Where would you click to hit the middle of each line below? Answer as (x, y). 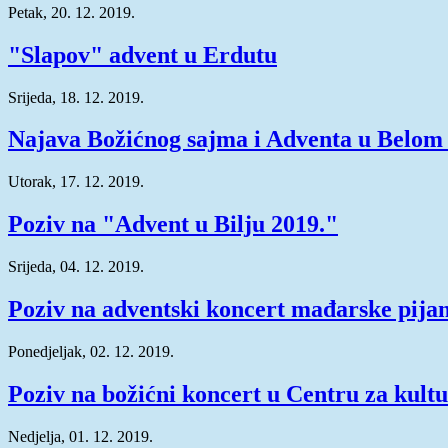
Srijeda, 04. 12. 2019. (76, 267)
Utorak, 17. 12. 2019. (76, 182)
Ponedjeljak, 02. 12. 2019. (91, 351)
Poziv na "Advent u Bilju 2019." (173, 224)
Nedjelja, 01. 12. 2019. (80, 436)
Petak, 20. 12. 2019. (71, 12)
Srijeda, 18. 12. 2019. (76, 97)
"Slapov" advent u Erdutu (142, 54)
